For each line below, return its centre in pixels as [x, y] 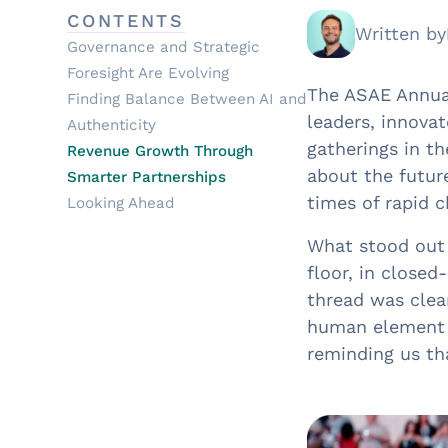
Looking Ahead [121, 203]
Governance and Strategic [164, 47]
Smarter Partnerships [147, 177]
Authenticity [112, 125]
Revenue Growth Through [160, 151]
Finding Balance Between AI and [187, 99]
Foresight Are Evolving [148, 73]
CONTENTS [126, 20]
